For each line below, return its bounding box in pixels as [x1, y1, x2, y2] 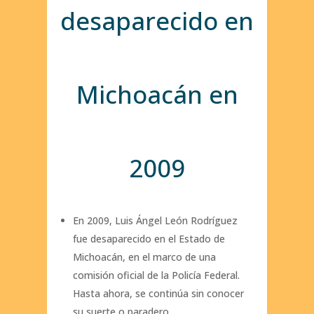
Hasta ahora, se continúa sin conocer [72, 287, 244, 301]
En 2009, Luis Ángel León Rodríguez [72, 214, 238, 228]
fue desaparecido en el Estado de [72, 232, 225, 246]
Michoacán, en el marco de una [72, 250, 216, 264]
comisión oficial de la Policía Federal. [72, 268, 240, 282]
